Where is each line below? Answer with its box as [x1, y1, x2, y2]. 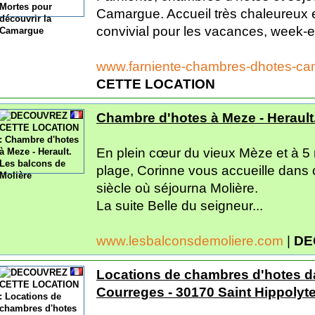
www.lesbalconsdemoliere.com [96, 233, 287, 248]
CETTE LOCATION [96, 76, 215, 91]
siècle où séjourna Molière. [96, 180, 258, 195]
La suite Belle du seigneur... [96, 198, 263, 213]
